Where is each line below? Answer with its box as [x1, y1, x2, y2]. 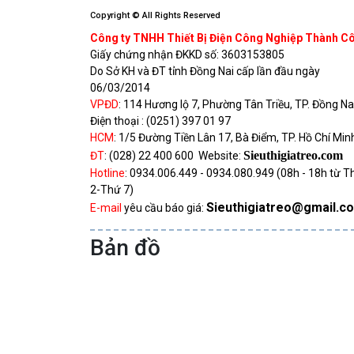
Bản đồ [90, 234, 160, 261]
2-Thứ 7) [90, 183, 134, 196]
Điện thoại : [90, 114, 144, 127]
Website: [198, 149, 243, 162]
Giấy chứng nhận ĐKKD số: [90, 47, 221, 61]
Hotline [90, 166, 125, 179]
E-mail [90, 201, 122, 214]
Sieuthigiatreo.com [243, 148, 343, 162]
